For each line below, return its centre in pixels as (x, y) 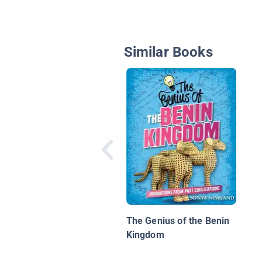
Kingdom (145, 235)
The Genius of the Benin (178, 221)
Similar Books (168, 52)
